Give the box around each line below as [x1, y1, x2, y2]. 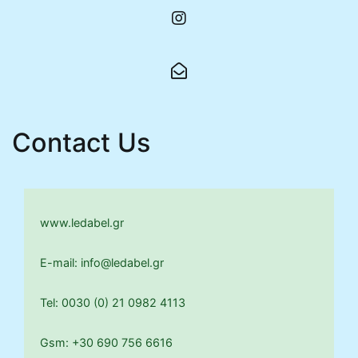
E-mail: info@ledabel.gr [40, 255, 164, 269]
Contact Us [12, 126, 150, 158]
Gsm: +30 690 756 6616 [40, 335, 173, 349]
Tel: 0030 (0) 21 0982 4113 [40, 295, 185, 309]
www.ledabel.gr [40, 215, 124, 229]
